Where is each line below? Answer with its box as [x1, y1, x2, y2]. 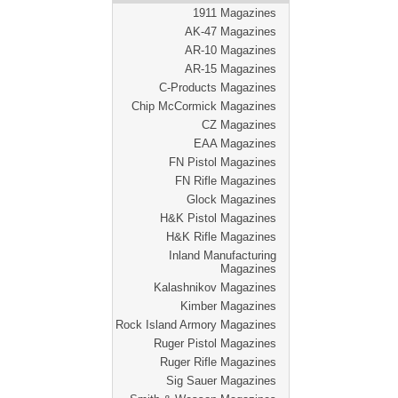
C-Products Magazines [159, 81, 276, 94]
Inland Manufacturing [169, 249, 276, 262]
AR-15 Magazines [185, 62, 276, 76]
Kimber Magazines [180, 299, 276, 313]
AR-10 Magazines [185, 44, 276, 57]
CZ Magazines [202, 118, 276, 131]
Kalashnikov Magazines [154, 281, 276, 294]
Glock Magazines [187, 193, 276, 206]
